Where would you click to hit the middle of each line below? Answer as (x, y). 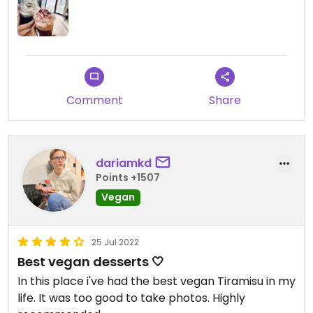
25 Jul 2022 (115, 242)
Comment (94, 101)
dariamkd (124, 163)
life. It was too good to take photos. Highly (131, 298)
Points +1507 (128, 177)
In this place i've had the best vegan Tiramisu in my (156, 282)
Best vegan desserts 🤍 (91, 262)
